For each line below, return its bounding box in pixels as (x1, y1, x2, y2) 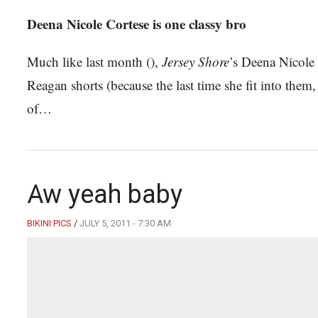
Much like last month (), (27, 53, 162, 70)
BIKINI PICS (27, 218, 72, 229)
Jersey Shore (162, 53, 229, 70)
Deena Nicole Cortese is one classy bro (27, 14, 246, 33)
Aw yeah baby (27, 180, 182, 209)
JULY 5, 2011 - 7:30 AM (79, 218, 171, 229)
